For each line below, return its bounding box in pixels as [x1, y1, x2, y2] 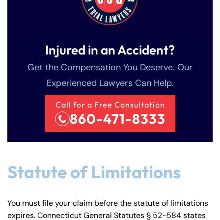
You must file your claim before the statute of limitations [7, 197, 208, 208]
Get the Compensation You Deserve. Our [27, 61, 192, 73]
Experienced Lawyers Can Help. [46, 77, 174, 89]
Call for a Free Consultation [55, 99, 165, 110]
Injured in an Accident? [45, 41, 175, 58]
